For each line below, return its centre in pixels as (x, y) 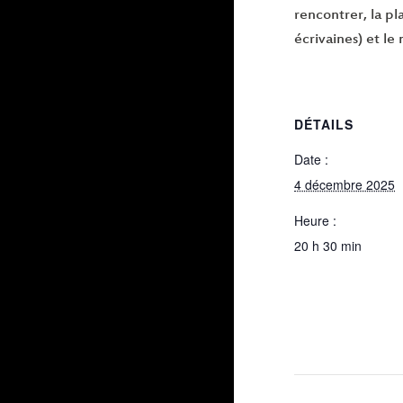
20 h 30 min (328, 246)
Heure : (315, 221)
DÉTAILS (324, 125)
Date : (311, 160)
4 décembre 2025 (345, 185)
